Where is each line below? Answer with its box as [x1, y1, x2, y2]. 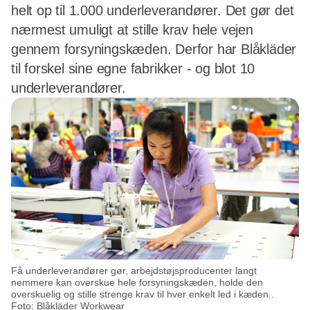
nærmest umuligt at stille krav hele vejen [11, 22, 253, 37]
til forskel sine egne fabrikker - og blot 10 [11, 61, 255, 76]
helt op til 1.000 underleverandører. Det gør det [11, 3, 294, 18]
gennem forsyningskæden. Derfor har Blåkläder [11, 42, 297, 57]
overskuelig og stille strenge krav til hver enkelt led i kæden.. [11, 289, 274, 300]
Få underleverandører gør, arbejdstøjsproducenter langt [11, 265, 257, 276]
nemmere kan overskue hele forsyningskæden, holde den [11, 277, 263, 288]
